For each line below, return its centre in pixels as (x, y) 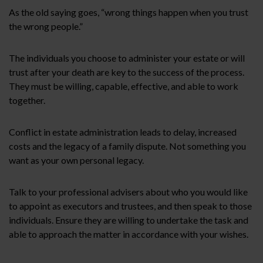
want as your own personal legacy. (76, 160)
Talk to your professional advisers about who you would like (128, 191)
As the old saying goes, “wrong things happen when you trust (129, 12)
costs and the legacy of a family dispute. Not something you (127, 146)
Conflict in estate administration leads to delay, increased (123, 131)
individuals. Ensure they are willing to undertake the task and (129, 220)
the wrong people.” (46, 26)
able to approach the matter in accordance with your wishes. (129, 234)
